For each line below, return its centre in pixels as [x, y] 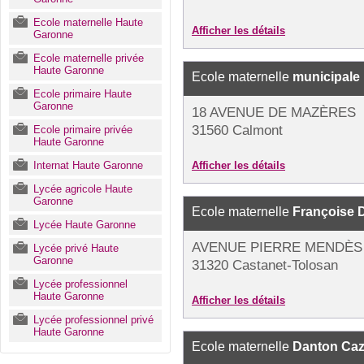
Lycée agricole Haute [83, 189]
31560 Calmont [237, 130]
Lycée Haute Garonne [84, 225]
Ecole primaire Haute [82, 94]
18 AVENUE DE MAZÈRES [274, 113]
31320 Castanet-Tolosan [265, 265]
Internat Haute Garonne [88, 165]
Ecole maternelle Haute [88, 22]
